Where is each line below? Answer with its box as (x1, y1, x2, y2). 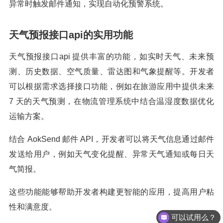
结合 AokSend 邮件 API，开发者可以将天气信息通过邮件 (9, 135, 214, 143)
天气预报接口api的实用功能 (9, 29, 133, 40)
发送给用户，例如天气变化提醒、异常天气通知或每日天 (9, 150, 214, 158)
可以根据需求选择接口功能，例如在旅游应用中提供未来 (9, 82, 214, 91)
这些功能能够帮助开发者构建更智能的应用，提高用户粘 (9, 188, 214, 196)
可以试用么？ (171, 202, 217, 211)
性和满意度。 (9, 203, 57, 211)
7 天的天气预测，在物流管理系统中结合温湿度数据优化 (9, 97, 214, 106)
